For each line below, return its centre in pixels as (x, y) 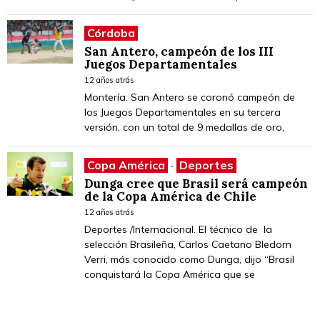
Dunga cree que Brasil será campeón (196, 184)
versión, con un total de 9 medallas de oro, (184, 127)
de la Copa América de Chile (170, 196)
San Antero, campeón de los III (179, 51)
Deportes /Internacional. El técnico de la (178, 229)
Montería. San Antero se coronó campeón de (190, 97)
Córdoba (111, 33)
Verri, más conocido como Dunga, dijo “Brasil (189, 259)
